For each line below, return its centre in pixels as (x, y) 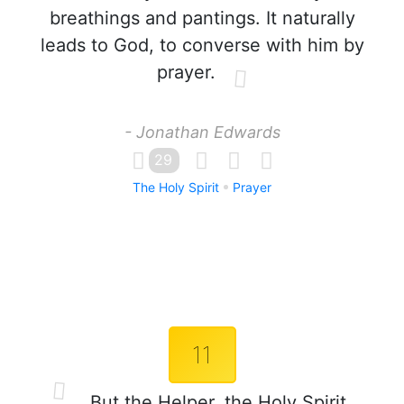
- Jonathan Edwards (202, 132)
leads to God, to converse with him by (202, 45)
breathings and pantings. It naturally (202, 18)
